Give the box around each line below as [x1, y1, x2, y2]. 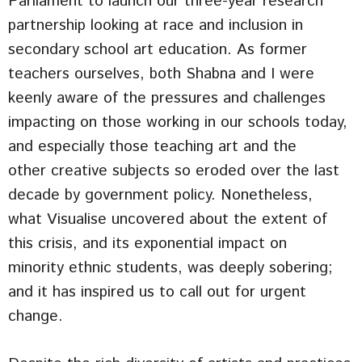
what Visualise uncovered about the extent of [8, 208, 327, 231]
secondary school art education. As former [8, 39, 307, 61]
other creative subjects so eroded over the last [8, 160, 339, 183]
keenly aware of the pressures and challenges [8, 87, 326, 110]
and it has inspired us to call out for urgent [8, 281, 306, 304]
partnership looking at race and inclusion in [8, 15, 303, 37]
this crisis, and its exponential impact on [8, 233, 287, 255]
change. [8, 305, 63, 328]
